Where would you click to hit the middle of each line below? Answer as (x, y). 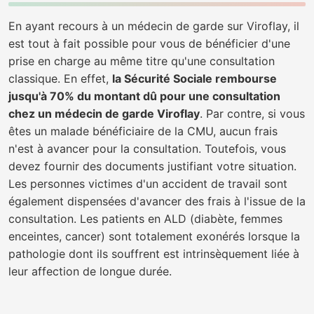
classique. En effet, (60, 78)
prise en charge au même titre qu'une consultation (142, 61)
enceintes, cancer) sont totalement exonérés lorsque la (154, 236)
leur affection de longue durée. (90, 271)
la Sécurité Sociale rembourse (194, 78)
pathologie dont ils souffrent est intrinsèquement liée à (154, 254)
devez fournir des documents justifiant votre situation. (152, 166)
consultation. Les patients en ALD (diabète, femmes (145, 219)
